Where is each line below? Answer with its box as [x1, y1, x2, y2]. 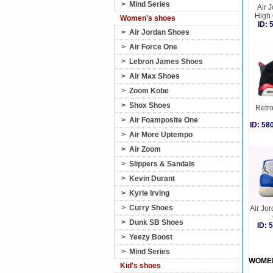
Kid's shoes [120, 261, 161, 270]
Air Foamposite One [129, 116, 198, 124]
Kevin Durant [129, 174, 175, 183]
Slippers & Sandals [129, 160, 195, 168]
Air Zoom [129, 145, 161, 154]
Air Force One [129, 43, 177, 51]
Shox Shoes [129, 101, 171, 110]
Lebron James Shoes [129, 57, 203, 66]
